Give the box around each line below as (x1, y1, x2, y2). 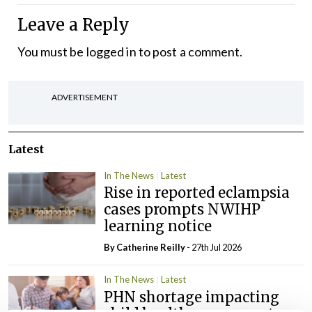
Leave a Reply (17, 14, 130, 35)
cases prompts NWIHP (104, 201, 261, 219)
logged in (86, 43, 136, 59)
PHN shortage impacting (104, 288, 280, 306)
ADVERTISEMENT (52, 91, 118, 102)
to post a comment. (136, 43, 243, 59)
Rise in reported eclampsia (104, 184, 290, 202)
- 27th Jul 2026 (185, 242, 242, 253)
